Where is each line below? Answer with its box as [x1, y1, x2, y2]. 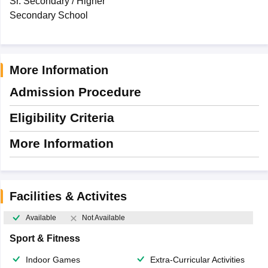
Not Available [81, 214, 125, 223]
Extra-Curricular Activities [150, 255, 245, 265]
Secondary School [9, 10, 88, 20]
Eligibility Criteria [9, 111, 114, 124]
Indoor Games [25, 255, 80, 265]
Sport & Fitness [9, 233, 80, 244]
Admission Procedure [9, 85, 141, 99]
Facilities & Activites [9, 190, 127, 203]
